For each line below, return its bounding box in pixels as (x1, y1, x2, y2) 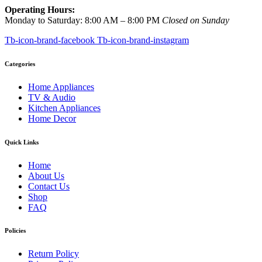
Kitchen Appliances (28, 102, 101, 113)
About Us (28, 170, 64, 181)
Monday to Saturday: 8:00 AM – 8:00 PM (5, 15, 162, 25)
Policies (5, 227, 26, 235)
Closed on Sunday (162, 15, 229, 25)
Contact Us (28, 181, 70, 191)
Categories (5, 60, 35, 67)
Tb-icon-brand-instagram (97, 35, 189, 45)
